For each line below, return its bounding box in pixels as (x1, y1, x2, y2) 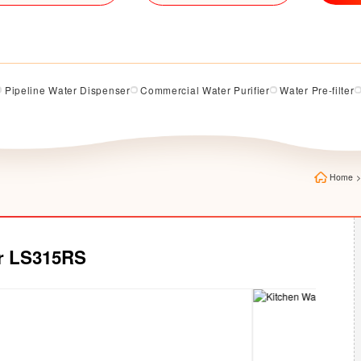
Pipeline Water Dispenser (4, 83, 131, 97)
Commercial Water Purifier (140, 83, 270, 97)
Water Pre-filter (280, 83, 355, 97)
